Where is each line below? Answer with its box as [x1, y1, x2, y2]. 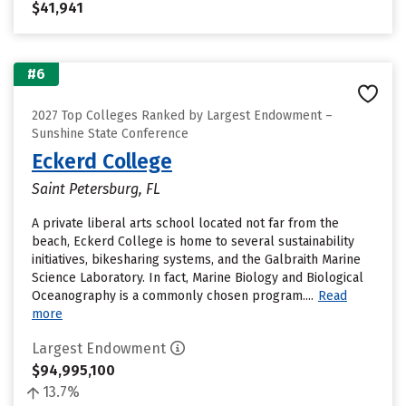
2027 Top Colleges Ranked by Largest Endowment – [32, 108, 333, 123]
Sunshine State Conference [32, 126, 188, 141]
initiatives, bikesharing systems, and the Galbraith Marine [32, 252, 361, 267]
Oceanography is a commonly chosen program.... [32, 288, 314, 304]
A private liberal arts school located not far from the [32, 216, 339, 231]
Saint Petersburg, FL [32, 180, 160, 198]
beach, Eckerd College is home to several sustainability [32, 234, 354, 249]
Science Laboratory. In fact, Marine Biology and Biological [32, 270, 363, 285]
